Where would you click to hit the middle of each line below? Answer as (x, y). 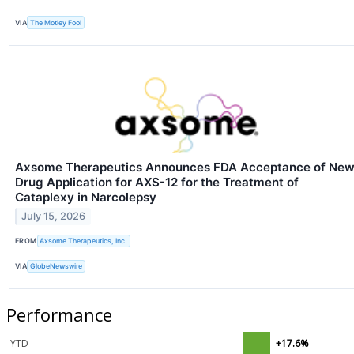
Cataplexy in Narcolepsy (86, 197)
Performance (59, 314)
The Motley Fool (56, 23)
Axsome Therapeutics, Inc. (84, 241)
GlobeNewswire (56, 266)
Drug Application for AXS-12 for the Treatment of (157, 182)
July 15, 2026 (54, 217)
